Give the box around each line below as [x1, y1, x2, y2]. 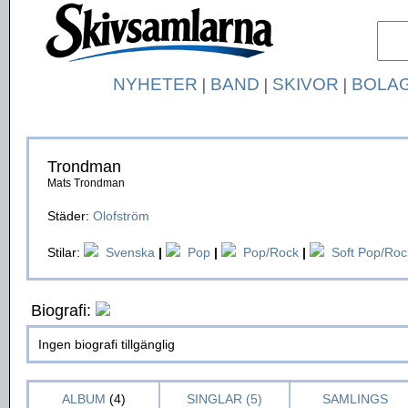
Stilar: [47, 245, 84, 260]
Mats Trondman [47, 177, 125, 189]
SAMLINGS [321, 392, 388, 406]
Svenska [106, 245, 155, 260]
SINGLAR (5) [187, 392, 262, 406]
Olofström [93, 209, 149, 223]
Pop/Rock [243, 245, 299, 260]
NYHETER [112, 75, 198, 94]
